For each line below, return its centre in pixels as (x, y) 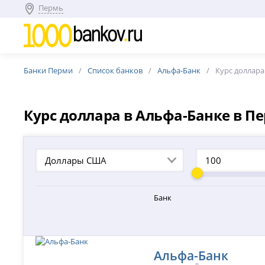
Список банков (115, 70)
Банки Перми (49, 70)
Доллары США (76, 160)
